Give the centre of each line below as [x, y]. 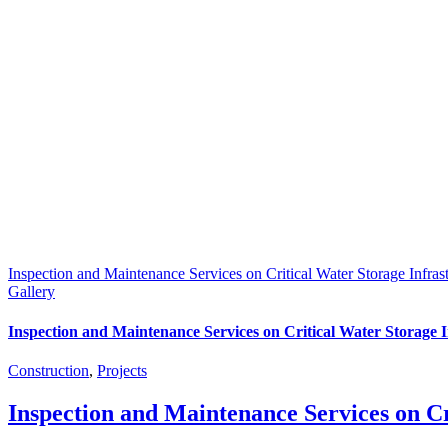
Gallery [31, 292]
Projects [122, 370]
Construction [48, 370]
